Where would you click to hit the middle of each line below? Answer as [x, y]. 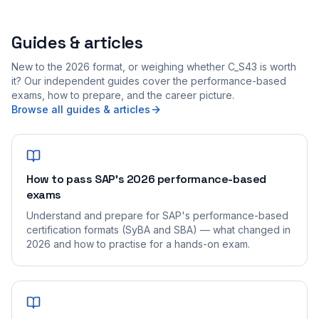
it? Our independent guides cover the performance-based [149, 81]
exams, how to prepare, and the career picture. [123, 95]
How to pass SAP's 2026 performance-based [147, 179]
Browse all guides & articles [81, 109]
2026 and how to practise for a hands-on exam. [138, 244]
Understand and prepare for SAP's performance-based [157, 215]
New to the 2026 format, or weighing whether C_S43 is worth [154, 67]
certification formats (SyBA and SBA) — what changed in [158, 230]
